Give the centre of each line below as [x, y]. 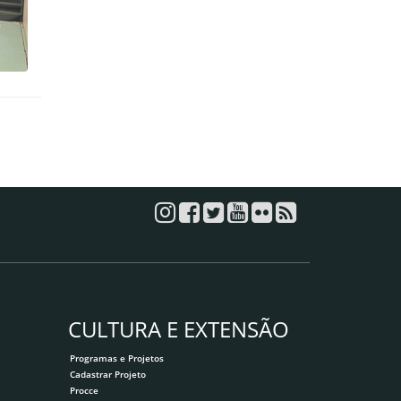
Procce [85, 391]
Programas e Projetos [117, 358]
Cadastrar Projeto [108, 374]
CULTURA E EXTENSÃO [179, 328]
